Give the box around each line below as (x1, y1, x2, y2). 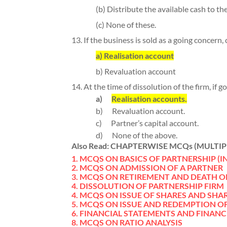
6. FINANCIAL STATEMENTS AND (71, 208, 196, 218)
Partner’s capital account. (110, 118, 199, 128)
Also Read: (71, 141, 110, 151)
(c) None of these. (95, 19, 156, 29)
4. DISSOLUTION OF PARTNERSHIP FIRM (71, 181, 224, 191)
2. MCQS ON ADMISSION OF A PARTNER (71, 163, 223, 173)
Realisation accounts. (111, 94, 187, 104)
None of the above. (111, 130, 177, 140)
